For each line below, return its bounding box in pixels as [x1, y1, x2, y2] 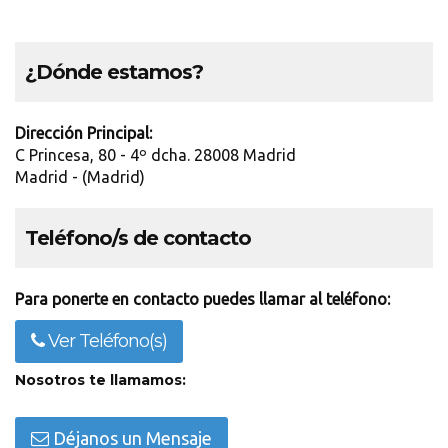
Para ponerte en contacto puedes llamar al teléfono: [15, 290, 390, 308]
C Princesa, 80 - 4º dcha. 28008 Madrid [15, 146, 296, 164]
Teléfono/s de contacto [25, 226, 251, 250]
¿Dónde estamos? [25, 60, 203, 84]
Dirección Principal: [15, 124, 152, 142]
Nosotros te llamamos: [15, 371, 186, 389]
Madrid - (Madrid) [15, 168, 145, 186]
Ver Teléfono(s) [44, 330, 167, 352]
